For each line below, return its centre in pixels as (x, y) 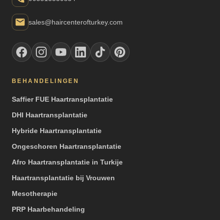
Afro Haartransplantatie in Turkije (67, 162)
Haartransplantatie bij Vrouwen (63, 178)
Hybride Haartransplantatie (57, 130)
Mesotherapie (35, 193)
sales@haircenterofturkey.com (76, 22)
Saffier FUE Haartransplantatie (62, 99)
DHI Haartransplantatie (50, 115)
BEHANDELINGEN (46, 81)
